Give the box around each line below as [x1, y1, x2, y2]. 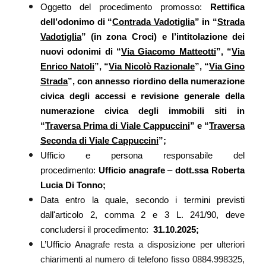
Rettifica [210, 2, 245, 12]
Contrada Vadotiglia [112, 17, 195, 27]
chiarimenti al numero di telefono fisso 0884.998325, [40, 254, 245, 264]
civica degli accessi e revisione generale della [40, 91, 245, 101]
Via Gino [208, 61, 245, 71]
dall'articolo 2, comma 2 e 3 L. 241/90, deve [40, 210, 245, 220]
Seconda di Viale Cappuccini [40, 135, 159, 145]
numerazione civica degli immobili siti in [40, 106, 245, 116]
